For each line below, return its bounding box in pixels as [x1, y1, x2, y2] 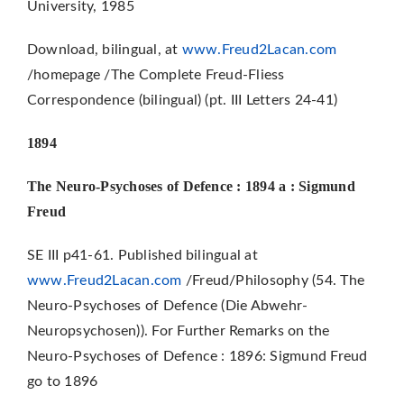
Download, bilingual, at [26, 41, 182, 57]
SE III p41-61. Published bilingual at [26, 247, 258, 262]
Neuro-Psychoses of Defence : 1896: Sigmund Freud [26, 348, 368, 363]
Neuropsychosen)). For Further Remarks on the [26, 323, 330, 338]
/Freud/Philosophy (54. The [181, 272, 365, 288]
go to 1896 [26, 373, 98, 389]
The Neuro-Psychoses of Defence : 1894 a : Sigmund [26, 178, 355, 194]
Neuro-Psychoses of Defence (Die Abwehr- [26, 298, 308, 313]
